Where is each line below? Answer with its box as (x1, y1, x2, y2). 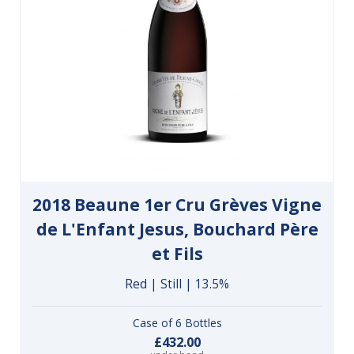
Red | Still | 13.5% (125, 276, 229, 293)
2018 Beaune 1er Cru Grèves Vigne (32, 194, 322, 217)
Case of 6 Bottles (132, 315, 222, 331)
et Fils (151, 243, 203, 265)
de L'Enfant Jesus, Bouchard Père (36, 218, 318, 241)
